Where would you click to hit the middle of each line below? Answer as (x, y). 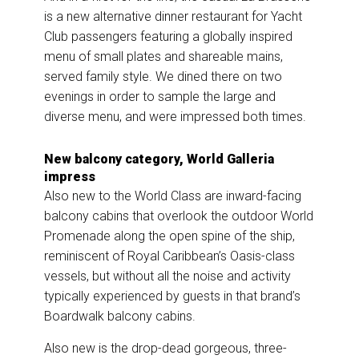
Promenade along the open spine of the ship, (169, 236)
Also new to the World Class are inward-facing (173, 196)
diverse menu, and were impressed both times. (175, 117)
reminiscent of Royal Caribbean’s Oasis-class (169, 256)
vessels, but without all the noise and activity (167, 276)
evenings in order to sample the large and (160, 97)
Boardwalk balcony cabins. (120, 317)
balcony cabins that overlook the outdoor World (179, 216)
